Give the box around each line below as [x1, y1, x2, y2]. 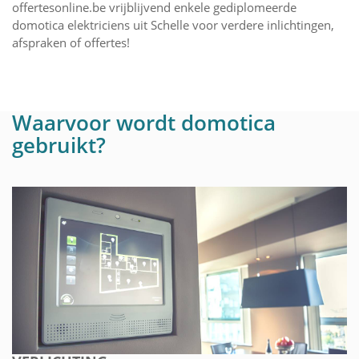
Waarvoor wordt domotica [12, 108, 276, 138]
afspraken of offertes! [12, 34, 130, 51]
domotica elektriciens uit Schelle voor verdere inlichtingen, [12, 17, 334, 34]
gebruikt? [12, 131, 106, 160]
